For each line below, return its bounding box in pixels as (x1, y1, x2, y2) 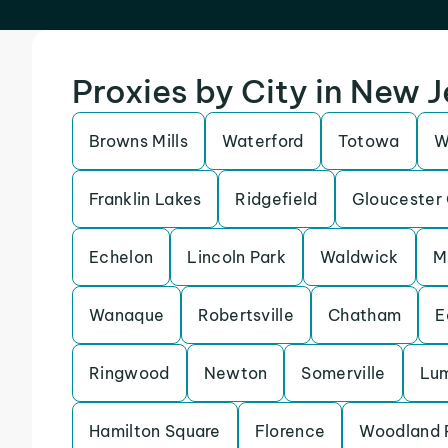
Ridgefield (235, 189, 318, 209)
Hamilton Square (89, 421, 221, 441)
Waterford (221, 131, 304, 151)
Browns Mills (89, 131, 188, 151)
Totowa (337, 131, 400, 151)
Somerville (301, 363, 386, 383)
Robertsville (198, 305, 295, 325)
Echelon (89, 247, 154, 267)
